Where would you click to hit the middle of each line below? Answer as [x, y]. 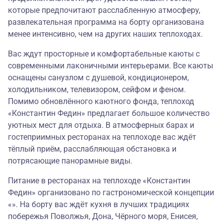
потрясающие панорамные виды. [70, 161]
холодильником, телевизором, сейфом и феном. [97, 90]
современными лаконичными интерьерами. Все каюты [111, 66]
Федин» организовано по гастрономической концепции [111, 193]
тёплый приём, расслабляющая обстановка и [92, 149]
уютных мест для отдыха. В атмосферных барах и [101, 125]
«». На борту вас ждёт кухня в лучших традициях [99, 205]
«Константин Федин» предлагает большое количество [109, 113]
